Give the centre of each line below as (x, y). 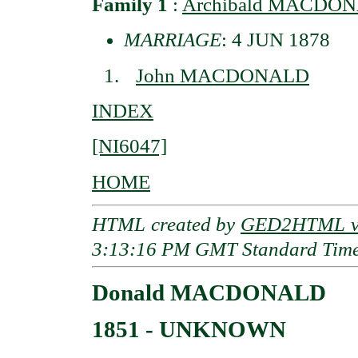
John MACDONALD (223, 75)
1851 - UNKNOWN (189, 330)
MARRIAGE (173, 40)
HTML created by (166, 224)
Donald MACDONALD (209, 292)
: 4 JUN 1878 (276, 40)
